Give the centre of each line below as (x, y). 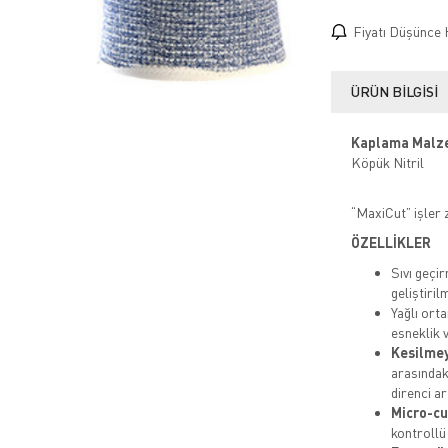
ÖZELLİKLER (390, 243)
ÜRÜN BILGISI (394, 92)
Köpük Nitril (387, 163)
